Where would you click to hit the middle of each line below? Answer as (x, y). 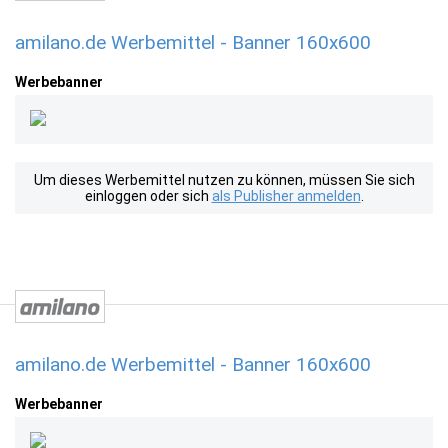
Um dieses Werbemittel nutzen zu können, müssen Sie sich (224, 180)
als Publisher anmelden (286, 196)
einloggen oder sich (148, 196)
